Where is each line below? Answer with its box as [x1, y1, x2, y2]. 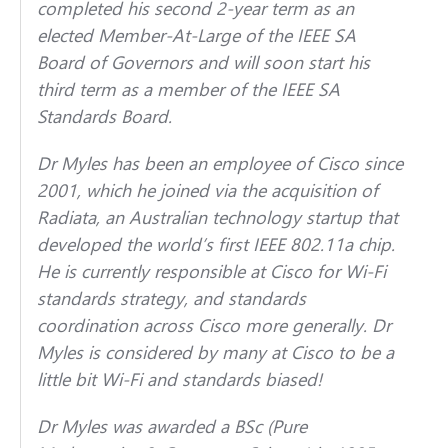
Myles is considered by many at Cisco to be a [36, 339, 394, 364]
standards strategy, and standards [36, 285, 306, 310]
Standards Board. [36, 103, 177, 128]
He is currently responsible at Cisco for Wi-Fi [36, 258, 386, 283]
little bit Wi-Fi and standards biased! [36, 366, 322, 391]
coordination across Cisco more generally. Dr [36, 312, 391, 337]
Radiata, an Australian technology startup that [36, 204, 398, 229]
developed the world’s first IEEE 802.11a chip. [36, 231, 395, 256]
